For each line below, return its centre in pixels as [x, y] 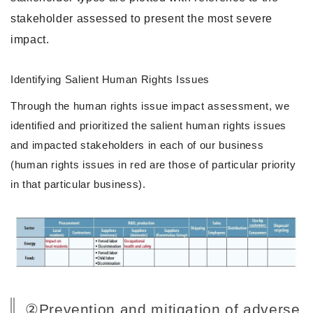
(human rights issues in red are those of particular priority [153, 164]
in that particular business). [78, 184]
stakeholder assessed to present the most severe [142, 18]
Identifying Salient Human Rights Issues [110, 79]
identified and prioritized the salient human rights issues [149, 125]
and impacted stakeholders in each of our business [137, 145]
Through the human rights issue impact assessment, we [150, 105]
